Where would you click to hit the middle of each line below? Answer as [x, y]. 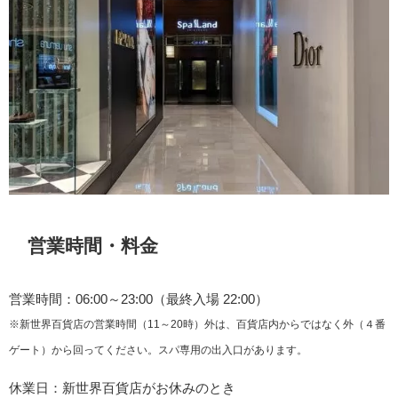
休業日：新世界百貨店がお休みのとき [122, 388]
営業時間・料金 [93, 245]
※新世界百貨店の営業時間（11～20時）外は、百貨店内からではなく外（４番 [197, 325]
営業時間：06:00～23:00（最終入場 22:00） [139, 299]
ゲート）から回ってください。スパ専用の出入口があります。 [158, 350]
